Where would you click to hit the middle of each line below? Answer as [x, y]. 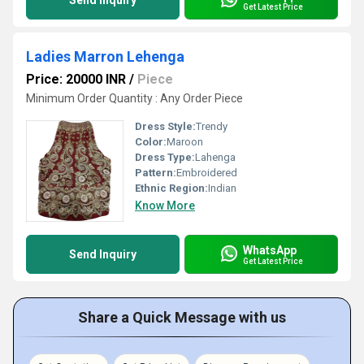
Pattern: [156, 173]
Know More [165, 206]
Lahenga [215, 157]
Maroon [185, 142]
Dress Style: [165, 126]
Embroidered [207, 173]
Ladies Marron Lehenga [105, 56]
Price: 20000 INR [76, 79]
